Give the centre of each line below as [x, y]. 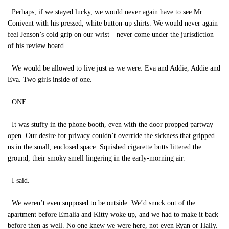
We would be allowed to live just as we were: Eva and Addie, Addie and [114, 68]
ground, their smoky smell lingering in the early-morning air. [96, 158]
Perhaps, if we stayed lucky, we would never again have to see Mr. [106, 12]
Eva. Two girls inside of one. [50, 79]
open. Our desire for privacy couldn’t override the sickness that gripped [111, 136]
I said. [21, 181]
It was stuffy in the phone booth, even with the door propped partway [110, 124]
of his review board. [37, 46]
